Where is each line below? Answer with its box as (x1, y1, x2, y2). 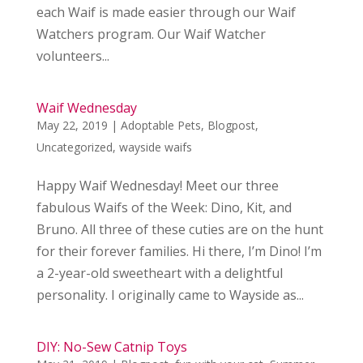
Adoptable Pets (120, 117, 201, 133)
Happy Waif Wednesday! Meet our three (36, 177, 279, 194)
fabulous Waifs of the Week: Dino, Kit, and (36, 199, 292, 216)
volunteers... (36, 47, 109, 65)
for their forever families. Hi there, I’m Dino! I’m (36, 242, 322, 260)
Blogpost (207, 117, 255, 133)
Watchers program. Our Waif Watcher (36, 25, 266, 43)
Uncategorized (36, 139, 113, 155)
